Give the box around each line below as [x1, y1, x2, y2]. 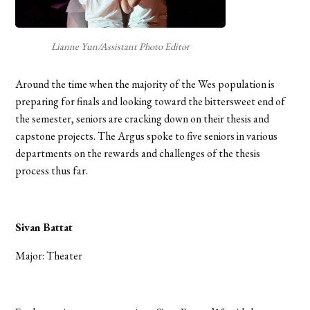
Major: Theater [15, 248, 83, 263]
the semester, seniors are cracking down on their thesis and [15, 111, 270, 126]
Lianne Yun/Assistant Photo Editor [51, 39, 190, 53]
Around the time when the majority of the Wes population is [15, 76, 275, 91]
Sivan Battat [15, 219, 73, 235]
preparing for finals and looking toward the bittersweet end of [15, 93, 286, 109]
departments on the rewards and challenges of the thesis [15, 145, 261, 161]
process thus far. [15, 163, 89, 178]
